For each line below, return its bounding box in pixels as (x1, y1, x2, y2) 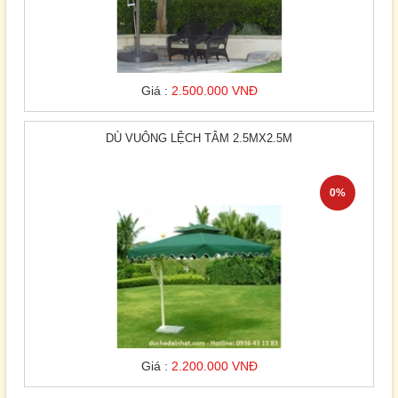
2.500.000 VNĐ (171, 84, 258, 99)
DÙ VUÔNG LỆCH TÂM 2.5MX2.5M (106, 131, 292, 146)
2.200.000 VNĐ (171, 359, 258, 374)
